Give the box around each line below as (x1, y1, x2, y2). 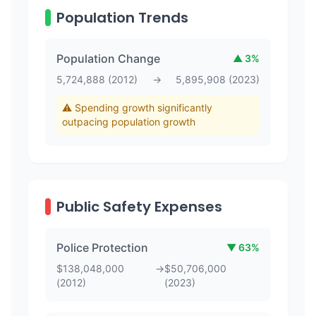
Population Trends (56, 8, 188, 28)
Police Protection (56, 241, 148, 255)
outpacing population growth (62, 116, 195, 128)
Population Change (56, 51, 160, 66)
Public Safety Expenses (56, 197, 222, 217)
